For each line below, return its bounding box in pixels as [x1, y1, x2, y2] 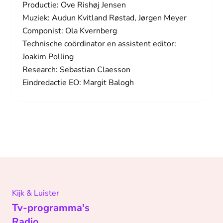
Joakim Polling [22, 51, 74, 63]
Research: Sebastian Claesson [22, 64, 130, 76]
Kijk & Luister [12, 188, 59, 199]
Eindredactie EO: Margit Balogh [22, 77, 134, 89]
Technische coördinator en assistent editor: [22, 38, 176, 50]
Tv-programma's [12, 201, 90, 215]
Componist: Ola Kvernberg [22, 25, 117, 37]
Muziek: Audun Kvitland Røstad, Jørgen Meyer [22, 12, 187, 24]
